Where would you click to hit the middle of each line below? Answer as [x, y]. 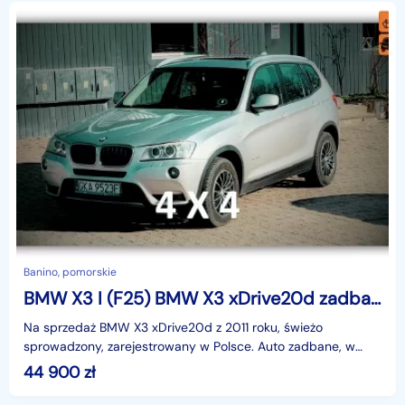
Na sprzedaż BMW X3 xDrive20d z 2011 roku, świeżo [173, 327]
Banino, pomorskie [70, 272]
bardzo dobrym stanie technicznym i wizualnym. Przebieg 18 [198, 365]
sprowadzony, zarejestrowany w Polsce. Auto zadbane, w [189, 346]
